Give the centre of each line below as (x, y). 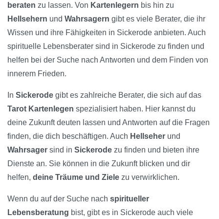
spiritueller (130, 199)
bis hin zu (156, 5)
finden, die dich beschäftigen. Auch (69, 136)
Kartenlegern (115, 5)
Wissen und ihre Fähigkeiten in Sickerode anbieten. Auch (107, 33)
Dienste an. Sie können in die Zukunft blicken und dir (99, 164)
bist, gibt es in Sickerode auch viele (131, 213)
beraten (22, 5)
